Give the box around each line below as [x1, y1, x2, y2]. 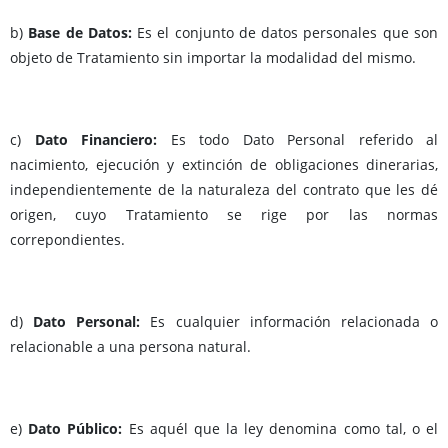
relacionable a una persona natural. [10, 337, 251, 357]
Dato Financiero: [34, 130, 171, 150]
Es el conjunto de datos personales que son [137, 23, 439, 43]
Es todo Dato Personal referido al [170, 130, 438, 150]
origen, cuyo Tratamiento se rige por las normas [10, 205, 438, 225]
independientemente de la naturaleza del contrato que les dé [10, 180, 438, 200]
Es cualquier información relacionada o [150, 312, 439, 332]
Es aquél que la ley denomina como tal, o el [128, 419, 439, 439]
